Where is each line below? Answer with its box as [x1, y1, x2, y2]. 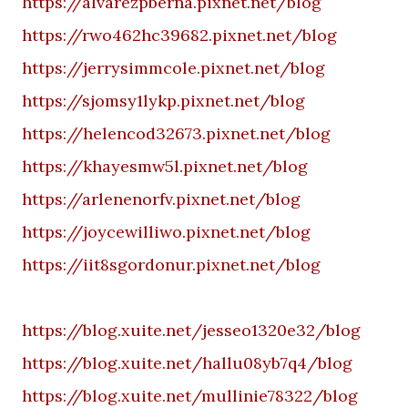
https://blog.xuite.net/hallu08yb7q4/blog [22, 352, 352, 373]
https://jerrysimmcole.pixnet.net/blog [22, 57, 325, 78]
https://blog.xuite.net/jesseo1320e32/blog [22, 320, 361, 341]
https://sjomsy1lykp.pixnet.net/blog [22, 90, 305, 111]
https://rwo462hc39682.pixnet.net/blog [22, 25, 337, 46]
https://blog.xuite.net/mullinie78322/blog [22, 385, 358, 406]
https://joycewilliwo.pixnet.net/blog [22, 221, 311, 242]
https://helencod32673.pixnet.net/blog [22, 123, 331, 144]
